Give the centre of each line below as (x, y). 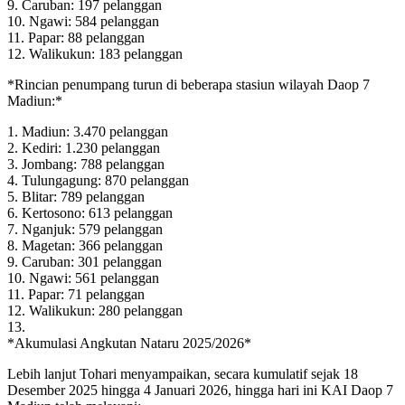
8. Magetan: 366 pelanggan (85, 245)
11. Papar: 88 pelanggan (76, 37)
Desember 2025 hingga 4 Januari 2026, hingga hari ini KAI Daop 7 (200, 390)
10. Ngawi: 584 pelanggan (83, 21)
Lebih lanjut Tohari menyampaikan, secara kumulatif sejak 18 (183, 373)
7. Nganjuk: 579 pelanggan (85, 229)
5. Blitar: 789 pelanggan (76, 196)
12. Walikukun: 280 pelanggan (95, 310)
